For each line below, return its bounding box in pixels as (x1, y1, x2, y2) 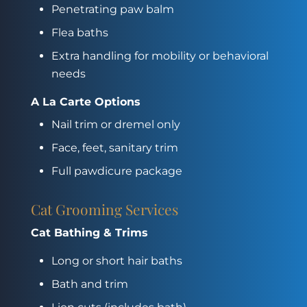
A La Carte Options (30, 95, 140, 108)
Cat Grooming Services (30, 199, 178, 219)
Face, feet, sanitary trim (51, 140, 178, 154)
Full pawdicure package (51, 164, 182, 177)
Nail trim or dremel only (51, 117, 180, 131)
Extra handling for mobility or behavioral (51, 49, 269, 62)
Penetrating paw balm (51, 2, 174, 16)
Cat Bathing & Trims (30, 225, 148, 239)
